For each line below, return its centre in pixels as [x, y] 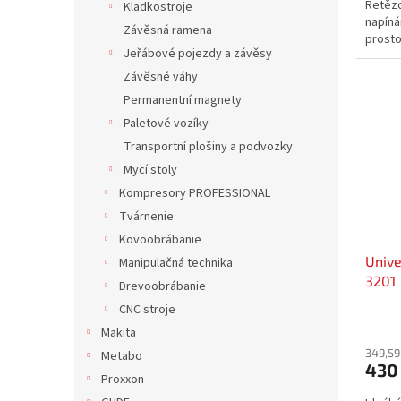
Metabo [122, 356]
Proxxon [123, 380]
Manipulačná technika [176, 263]
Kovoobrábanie [160, 240]
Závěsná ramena [168, 30]
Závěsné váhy [161, 77]
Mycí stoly [150, 170]
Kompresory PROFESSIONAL [195, 193]
